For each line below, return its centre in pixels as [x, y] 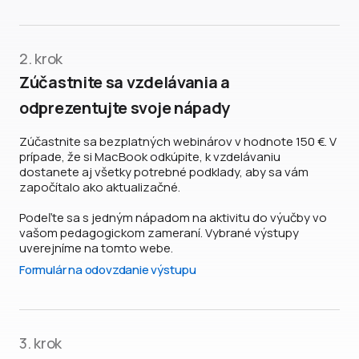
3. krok [40, 343]
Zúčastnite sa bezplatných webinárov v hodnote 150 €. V [178, 142]
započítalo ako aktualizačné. [100, 188]
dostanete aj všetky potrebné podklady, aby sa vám [164, 172]
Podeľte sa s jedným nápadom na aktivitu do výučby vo [173, 218]
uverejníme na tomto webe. [96, 248]
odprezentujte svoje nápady [125, 108]
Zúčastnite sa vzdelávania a [125, 83]
